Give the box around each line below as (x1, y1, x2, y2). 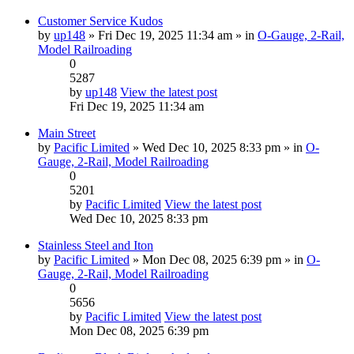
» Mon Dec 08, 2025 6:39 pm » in (130, 252, 307, 266)
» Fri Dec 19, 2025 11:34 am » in (85, 28, 258, 42)
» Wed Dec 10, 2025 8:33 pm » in (130, 140, 306, 154)
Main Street (38, 126, 96, 140)
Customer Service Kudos (38, 13, 163, 28)
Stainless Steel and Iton (38, 238, 153, 252)
